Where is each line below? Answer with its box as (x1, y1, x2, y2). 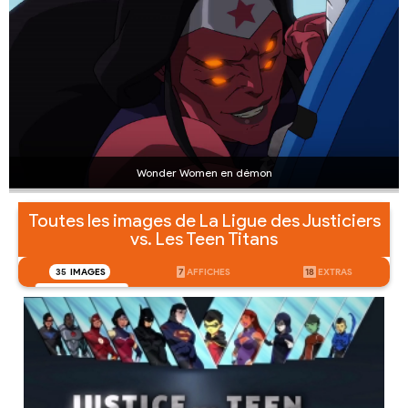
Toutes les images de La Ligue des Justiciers (27, 209, 381, 231)
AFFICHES (187, 265, 231, 278)
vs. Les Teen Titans (130, 227, 278, 250)
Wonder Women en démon (136, 165, 272, 179)
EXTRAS (317, 265, 352, 278)
